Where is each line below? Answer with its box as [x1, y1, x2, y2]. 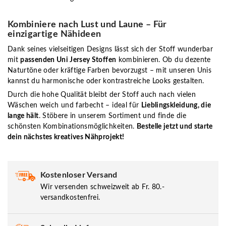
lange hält [8, 112, 39, 120]
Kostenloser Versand [40, 171, 118, 179]
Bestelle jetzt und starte [136, 123, 213, 130]
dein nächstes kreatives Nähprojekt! [8, 133, 125, 141]
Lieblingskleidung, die [141, 101, 211, 109]
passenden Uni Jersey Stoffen [20, 56, 117, 64]
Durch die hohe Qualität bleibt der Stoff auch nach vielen [8, 91, 196, 98]
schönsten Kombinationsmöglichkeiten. [8, 123, 137, 130]
